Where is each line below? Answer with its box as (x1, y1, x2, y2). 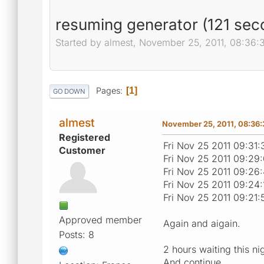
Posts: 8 (59, 228, 94, 240)
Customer (59, 144, 105, 156)
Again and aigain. (163, 217, 240, 229)
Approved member (59, 213, 142, 226)
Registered (59, 131, 110, 143)
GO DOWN (53, 87, 85, 95)
